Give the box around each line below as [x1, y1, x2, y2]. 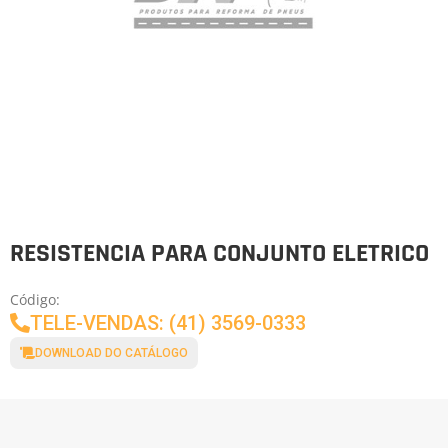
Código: [10, 290, 60, 309]
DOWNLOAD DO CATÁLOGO [35, 346, 188, 360]
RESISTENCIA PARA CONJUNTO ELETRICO [10, 237, 429, 270]
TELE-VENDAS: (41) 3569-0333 [30, 311, 306, 335]
